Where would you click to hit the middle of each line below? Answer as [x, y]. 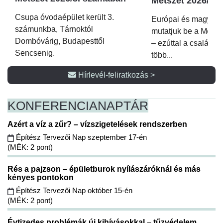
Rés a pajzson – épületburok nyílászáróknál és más [104, 169]
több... [162, 55]
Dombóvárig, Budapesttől [60, 41]
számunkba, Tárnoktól [54, 29]
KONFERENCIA [53, 106]
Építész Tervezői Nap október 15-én [73, 191]
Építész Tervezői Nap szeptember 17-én [80, 137]
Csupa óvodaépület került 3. [64, 17]
